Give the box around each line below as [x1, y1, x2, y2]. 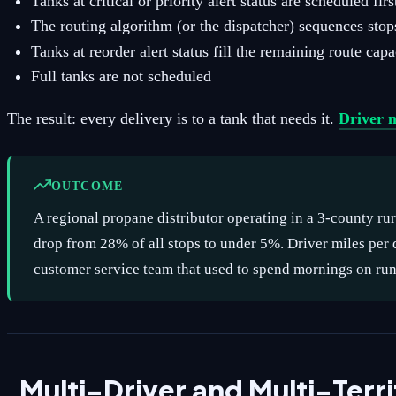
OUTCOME [51, 179, 124, 194]
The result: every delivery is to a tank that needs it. [7, 110, 339, 128]
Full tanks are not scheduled [31, 66, 211, 85]
